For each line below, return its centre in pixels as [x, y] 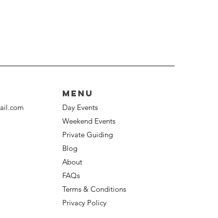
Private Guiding [88, 135]
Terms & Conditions [94, 189]
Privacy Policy [84, 203]
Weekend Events [89, 121]
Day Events [80, 108]
